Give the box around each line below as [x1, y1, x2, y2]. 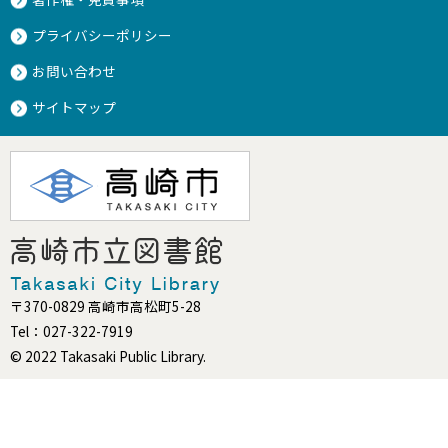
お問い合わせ [32, 61, 116, 81]
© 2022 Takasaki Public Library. [10, 346, 206, 366]
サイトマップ [32, 97, 116, 117]
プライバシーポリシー [32, 25, 172, 45]
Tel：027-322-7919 [10, 321, 133, 341]
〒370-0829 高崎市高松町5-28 [10, 296, 201, 316]
